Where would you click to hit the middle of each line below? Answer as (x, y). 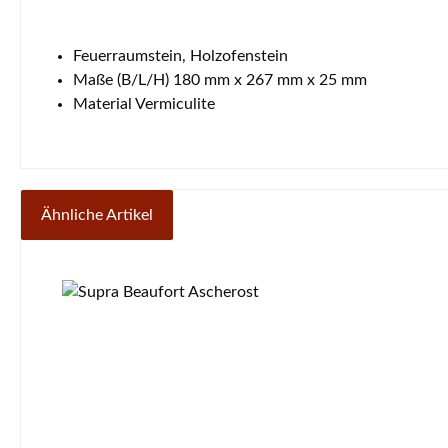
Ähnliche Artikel (97, 214)
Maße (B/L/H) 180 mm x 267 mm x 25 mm (220, 79)
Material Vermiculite (144, 103)
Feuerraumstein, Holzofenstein (180, 55)
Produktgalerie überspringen (144, 270)
